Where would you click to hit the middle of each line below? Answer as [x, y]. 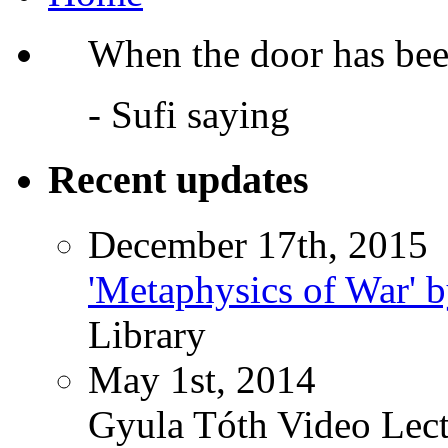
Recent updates [178, 180]
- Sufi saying [189, 115]
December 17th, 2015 [258, 244]
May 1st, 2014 [202, 379]
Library [147, 334]
